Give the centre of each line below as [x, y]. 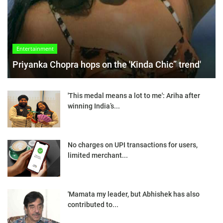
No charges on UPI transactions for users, [133, 145]
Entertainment [35, 48]
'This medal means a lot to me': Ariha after [134, 95]
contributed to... [93, 204]
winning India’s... [94, 106]
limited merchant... [98, 155]
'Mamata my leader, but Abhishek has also [134, 194]
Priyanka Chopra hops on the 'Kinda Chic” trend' [107, 64]
